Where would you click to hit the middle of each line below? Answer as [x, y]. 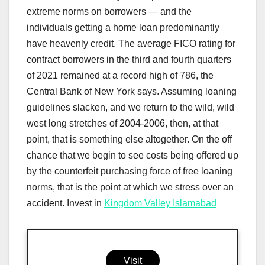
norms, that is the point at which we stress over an [130, 188]
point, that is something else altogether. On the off [129, 140]
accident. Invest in [65, 203]
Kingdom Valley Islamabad [160, 203]
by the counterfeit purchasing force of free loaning [130, 172]
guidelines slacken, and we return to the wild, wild [130, 108]
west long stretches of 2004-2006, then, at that [122, 124]
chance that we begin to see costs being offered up [132, 156]
